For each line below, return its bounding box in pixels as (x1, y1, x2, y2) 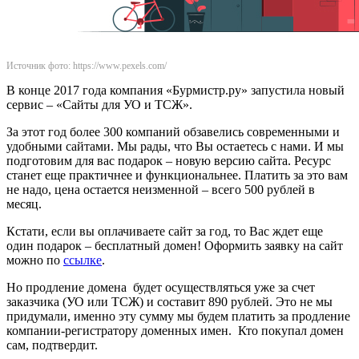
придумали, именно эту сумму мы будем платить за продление (6, 309, 350, 323)
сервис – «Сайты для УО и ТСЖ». (6, 97, 192, 111)
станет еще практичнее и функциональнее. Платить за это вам (6, 167, 348, 182)
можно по (6, 252, 63, 267)
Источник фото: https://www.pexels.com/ (6, 59, 167, 71)
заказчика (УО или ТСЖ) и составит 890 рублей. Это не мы (6, 294, 333, 309)
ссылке (63, 252, 102, 267)
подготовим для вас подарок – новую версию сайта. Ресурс (6, 153, 331, 167)
